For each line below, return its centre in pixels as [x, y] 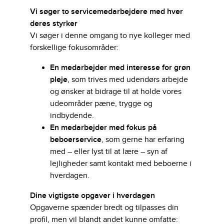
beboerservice [76, 140]
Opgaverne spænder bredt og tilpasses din [104, 208]
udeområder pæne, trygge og [101, 104]
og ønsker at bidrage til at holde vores [116, 92]
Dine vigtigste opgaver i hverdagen [92, 196]
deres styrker [54, 24]
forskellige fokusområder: [74, 48]
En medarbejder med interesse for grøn [120, 68]
